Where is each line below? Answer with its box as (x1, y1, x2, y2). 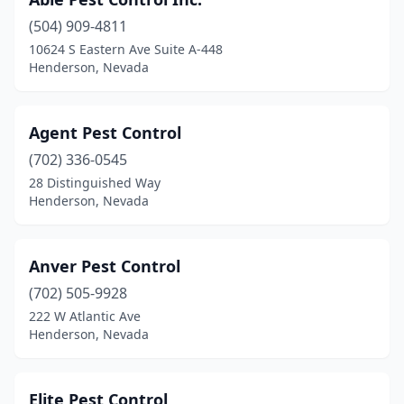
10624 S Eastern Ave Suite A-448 (29, 41, 223, 58)
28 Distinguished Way (29, 174, 161, 191)
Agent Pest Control (29, 122, 181, 143)
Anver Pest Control (29, 255, 180, 277)
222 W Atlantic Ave (29, 308, 141, 325)
